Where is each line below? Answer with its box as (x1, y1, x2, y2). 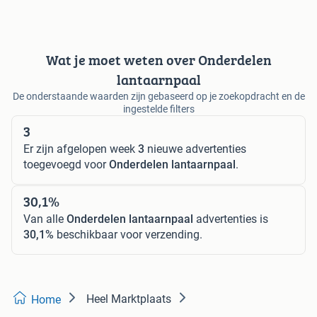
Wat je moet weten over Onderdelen (45, 49, 272, 70)
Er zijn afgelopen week (23, 142, 138, 156)
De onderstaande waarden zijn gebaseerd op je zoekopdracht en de (12, 90, 305, 102)
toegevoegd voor (23, 157, 109, 171)
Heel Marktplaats (86, 292, 171, 306)
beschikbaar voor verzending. (54, 227, 202, 241)
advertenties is (193, 212, 268, 226)
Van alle (23, 212, 67, 226)
